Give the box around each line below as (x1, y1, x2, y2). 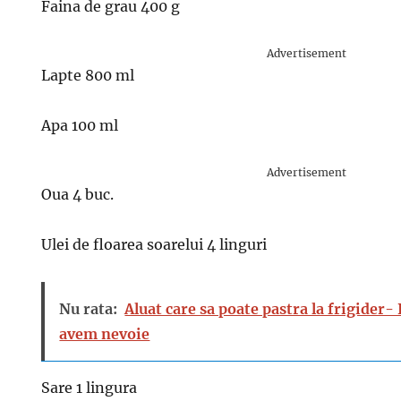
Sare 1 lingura (41, 379, 138, 397)
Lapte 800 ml (41, 66, 135, 84)
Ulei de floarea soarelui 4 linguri (41, 235, 268, 253)
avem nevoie (59, 325, 150, 343)
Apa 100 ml (41, 116, 119, 134)
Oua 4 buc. (41, 185, 115, 203)
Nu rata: (59, 300, 118, 318)
